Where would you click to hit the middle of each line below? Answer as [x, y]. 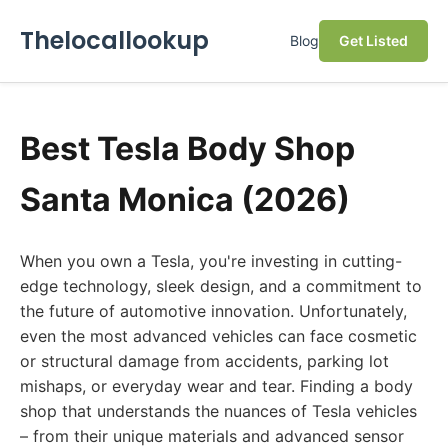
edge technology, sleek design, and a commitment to [221, 286]
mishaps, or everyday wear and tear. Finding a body [216, 386]
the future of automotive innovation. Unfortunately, [213, 311]
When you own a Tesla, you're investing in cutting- [211, 261]
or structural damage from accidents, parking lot [204, 361]
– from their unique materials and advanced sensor [212, 436]
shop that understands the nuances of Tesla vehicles [218, 411]
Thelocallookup [114, 40]
